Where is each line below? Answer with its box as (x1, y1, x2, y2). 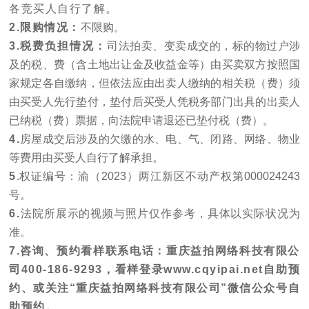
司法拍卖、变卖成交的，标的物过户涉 (107, 40, 301, 52)
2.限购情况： (9, 21, 81, 34)
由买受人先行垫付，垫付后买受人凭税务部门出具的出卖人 (9, 96, 300, 108)
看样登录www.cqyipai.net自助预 (114, 263, 301, 276)
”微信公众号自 (221, 282, 301, 295)
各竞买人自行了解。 (9, 3, 118, 15)
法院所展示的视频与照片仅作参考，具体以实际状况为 (20, 208, 300, 220)
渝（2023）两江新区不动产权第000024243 (78, 170, 301, 183)
